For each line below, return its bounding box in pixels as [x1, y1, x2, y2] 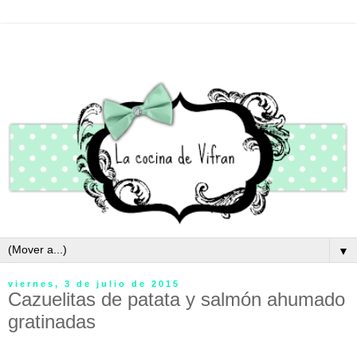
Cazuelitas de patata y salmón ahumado [8, 288, 345, 311]
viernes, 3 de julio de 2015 [8, 279, 180, 289]
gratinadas [8, 311, 96, 333]
